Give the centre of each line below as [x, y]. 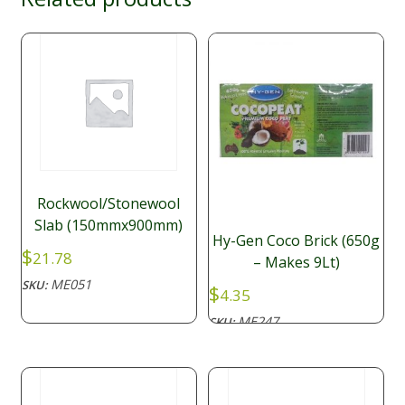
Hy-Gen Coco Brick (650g [297, 241]
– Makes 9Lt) [296, 263]
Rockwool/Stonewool [109, 203]
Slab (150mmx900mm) [109, 225]
